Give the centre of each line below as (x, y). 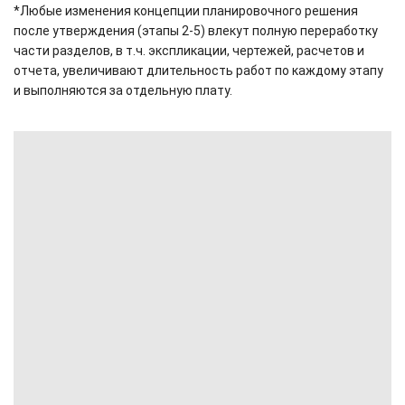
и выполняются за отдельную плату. (124, 90)
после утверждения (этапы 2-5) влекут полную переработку (196, 30)
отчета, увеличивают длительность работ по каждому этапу (198, 70)
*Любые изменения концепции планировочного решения (186, 10)
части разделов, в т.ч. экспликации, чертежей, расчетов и (189, 50)
